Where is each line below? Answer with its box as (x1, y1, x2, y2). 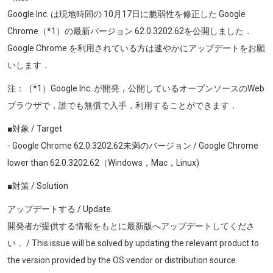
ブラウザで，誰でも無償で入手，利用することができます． (7, 100, 238, 110)
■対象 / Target (7, 123, 62, 133)
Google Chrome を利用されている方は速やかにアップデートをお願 (7, 43, 265, 53)
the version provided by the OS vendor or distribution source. (7, 255, 238, 265)
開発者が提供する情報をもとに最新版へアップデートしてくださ (7, 221, 255, 231)
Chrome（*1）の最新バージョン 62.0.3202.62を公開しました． (7, 26, 252, 36)
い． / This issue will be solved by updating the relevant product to (7, 238, 259, 248)
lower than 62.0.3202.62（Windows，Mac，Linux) (7, 157, 199, 168)
